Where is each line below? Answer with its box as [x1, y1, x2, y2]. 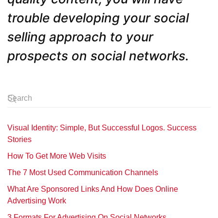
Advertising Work [7, 197, 66, 205]
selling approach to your [7, 29, 153, 45]
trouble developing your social [7, 10, 189, 26]
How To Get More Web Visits [7, 152, 106, 161]
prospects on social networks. [7, 48, 189, 64]
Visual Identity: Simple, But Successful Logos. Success [7, 124, 197, 132]
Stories [7, 135, 32, 144]
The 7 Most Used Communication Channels [7, 168, 158, 177]
